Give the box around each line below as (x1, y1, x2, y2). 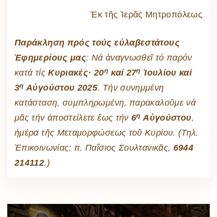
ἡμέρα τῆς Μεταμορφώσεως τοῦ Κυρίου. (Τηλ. (15, 128, 199, 138)
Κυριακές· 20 (48, 68, 104, 78)
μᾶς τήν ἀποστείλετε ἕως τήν (15, 113, 132, 123)
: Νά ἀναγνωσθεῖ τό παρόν (86, 53, 192, 63)
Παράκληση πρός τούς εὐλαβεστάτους (15, 38, 180, 48)
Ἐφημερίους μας (15, 53, 87, 63)
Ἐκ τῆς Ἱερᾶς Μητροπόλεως (91, 10, 202, 20)
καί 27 (108, 68, 137, 78)
